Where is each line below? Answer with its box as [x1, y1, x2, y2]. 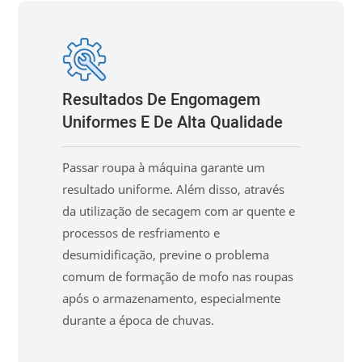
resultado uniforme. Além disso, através [62, 181, 285, 198]
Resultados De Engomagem [62, 87, 261, 112]
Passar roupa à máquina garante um [62, 159, 266, 176]
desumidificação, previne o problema [62, 246, 270, 263]
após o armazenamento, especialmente [62, 290, 281, 307]
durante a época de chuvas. [62, 312, 215, 329]
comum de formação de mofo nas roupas [62, 268, 294, 285]
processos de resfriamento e [62, 225, 221, 242]
